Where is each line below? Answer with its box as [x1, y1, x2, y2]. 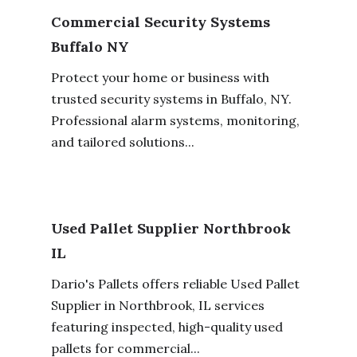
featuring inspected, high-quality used [50, 319, 283, 335]
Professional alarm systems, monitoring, [50, 112, 300, 128]
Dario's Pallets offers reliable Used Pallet [50, 276, 300, 292]
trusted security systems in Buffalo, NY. [50, 90, 292, 107]
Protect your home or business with [50, 69, 269, 85]
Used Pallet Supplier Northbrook [50, 219, 291, 237]
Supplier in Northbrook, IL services [50, 297, 265, 313]
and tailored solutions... [50, 133, 194, 150]
